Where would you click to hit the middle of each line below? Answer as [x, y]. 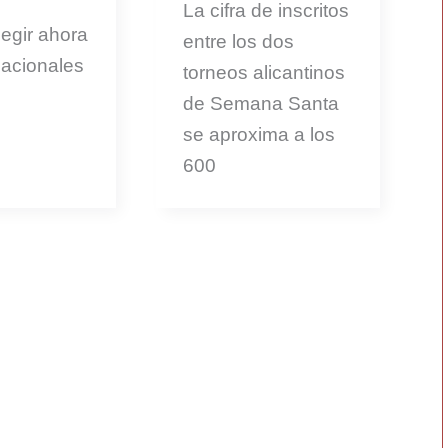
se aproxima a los [258, 134]
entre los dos [238, 41]
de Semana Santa [260, 103]
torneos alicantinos [263, 72]
